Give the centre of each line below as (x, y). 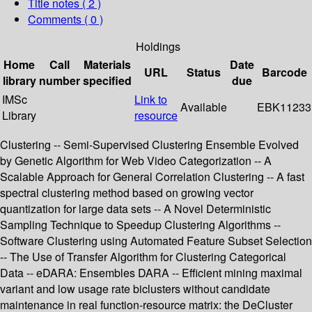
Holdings (158, 47)
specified (107, 81)
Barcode (284, 72)
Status (204, 72)
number (60, 81)
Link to (151, 100)
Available (204, 107)
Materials (107, 65)
